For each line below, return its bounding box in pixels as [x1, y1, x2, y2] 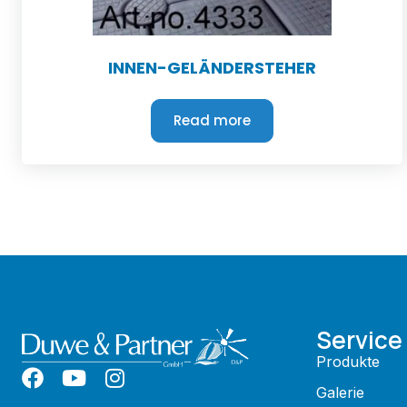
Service [316, 323, 402, 356]
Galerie [316, 383, 364, 402]
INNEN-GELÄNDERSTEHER [107, 56, 316, 79]
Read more [173, 111, 251, 130]
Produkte [316, 352, 380, 371]
